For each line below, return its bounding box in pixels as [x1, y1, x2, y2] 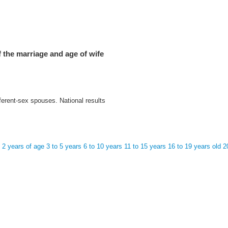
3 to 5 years [46, 142, 81, 150]
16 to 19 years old [168, 142, 221, 150]
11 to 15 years [124, 142, 166, 150]
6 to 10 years [83, 142, 122, 150]
